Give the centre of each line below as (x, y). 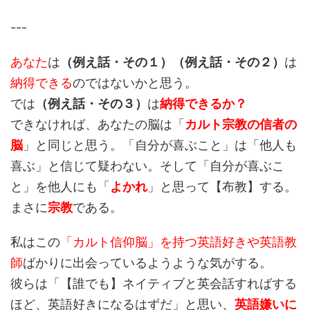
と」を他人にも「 (60, 186)
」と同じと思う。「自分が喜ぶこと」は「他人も (160, 145)
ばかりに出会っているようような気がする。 (147, 263)
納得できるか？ (203, 103)
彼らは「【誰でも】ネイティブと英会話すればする (154, 283)
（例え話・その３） (91, 103)
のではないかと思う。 (135, 83)
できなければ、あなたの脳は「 (98, 124)
